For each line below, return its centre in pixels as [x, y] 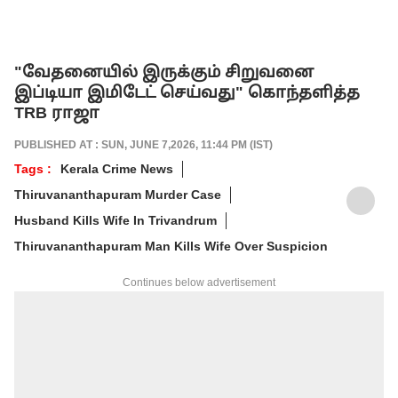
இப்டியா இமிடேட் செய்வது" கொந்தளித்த [187, 92]
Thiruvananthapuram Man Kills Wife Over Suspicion [171, 246]
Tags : [33, 168]
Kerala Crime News [117, 168]
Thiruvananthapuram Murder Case [118, 194]
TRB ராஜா [57, 112]
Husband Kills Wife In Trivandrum [115, 220]
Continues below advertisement [199, 282]
